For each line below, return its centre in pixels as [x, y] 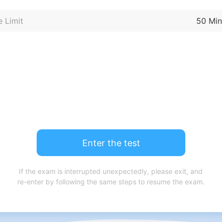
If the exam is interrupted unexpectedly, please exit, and [111, 171]
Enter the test [111, 143]
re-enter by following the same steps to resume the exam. [111, 181]
